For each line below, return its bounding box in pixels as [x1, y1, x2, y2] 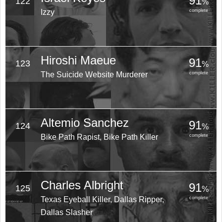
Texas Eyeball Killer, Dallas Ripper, [40, 195, 164, 204]
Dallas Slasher [40, 208, 93, 217]
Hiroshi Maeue [40, 54, 116, 67]
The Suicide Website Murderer [40, 70, 148, 79]
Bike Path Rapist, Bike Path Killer [40, 133, 158, 141]
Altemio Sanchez [40, 116, 129, 129]
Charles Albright [40, 178, 123, 192]
